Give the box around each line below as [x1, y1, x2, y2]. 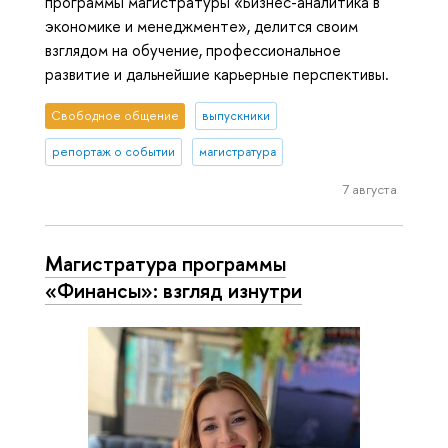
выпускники [201, 107, 270, 125]
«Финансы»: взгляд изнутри [45, 276, 302, 305]
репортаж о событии [52, 143, 176, 161]
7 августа [341, 179, 397, 198]
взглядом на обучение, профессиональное [45, 39, 341, 62]
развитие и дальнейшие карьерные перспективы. [45, 63, 389, 86]
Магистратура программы [45, 249, 286, 278]
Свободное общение [51, 107, 180, 125]
